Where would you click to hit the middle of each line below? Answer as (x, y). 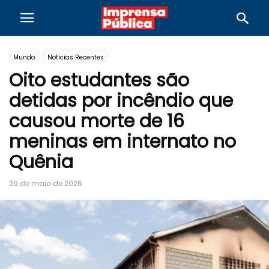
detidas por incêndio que (121, 101)
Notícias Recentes (76, 57)
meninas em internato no (122, 142)
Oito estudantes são (99, 80)
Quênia (41, 162)
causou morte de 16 (97, 121)
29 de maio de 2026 (46, 183)
